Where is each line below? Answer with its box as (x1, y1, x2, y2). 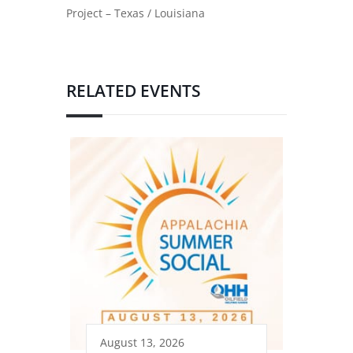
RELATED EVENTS (66, 79, 201, 102)
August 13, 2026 (100, 334, 184, 350)
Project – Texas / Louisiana (66, 5, 205, 20)
